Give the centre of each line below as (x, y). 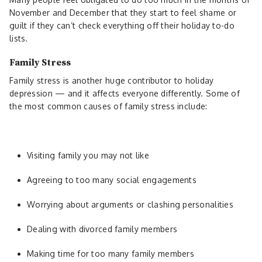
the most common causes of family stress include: (108, 106)
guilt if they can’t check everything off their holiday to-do (122, 25)
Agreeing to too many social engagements (112, 180)
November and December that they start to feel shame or (123, 12)
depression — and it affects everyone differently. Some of (125, 93)
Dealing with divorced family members (102, 229)
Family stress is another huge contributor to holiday (112, 80)
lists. (20, 38)
